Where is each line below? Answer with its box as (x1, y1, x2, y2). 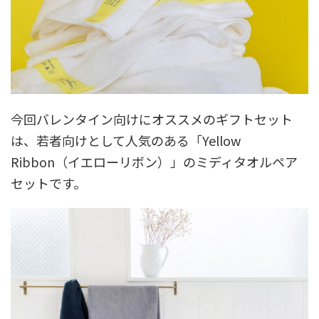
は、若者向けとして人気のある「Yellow (11, 131, 241, 150)
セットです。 (11, 174, 86, 193)
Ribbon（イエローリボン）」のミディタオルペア (11, 152, 298, 172)
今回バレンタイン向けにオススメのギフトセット (11, 110, 293, 129)
